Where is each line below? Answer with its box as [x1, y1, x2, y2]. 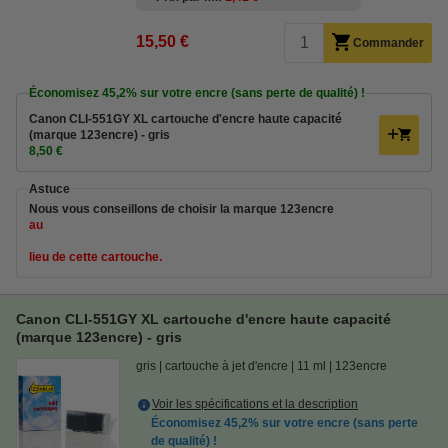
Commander [353, 36, 424, 50]
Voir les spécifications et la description [152, 397, 358, 411]
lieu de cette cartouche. [29, 250, 162, 264]
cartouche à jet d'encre [165, 359, 288, 373]
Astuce [29, 182, 70, 196]
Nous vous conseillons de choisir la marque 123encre [29, 202, 334, 216]
